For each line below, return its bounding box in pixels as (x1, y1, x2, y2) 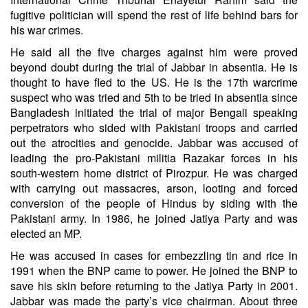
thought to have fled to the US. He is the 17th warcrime (10, 74, 298, 90)
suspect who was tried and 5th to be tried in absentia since (10, 89, 298, 105)
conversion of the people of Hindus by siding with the (10, 195, 298, 211)
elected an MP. (10, 225, 82, 241)
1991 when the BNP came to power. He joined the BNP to (10, 262, 298, 278)
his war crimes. (10, 21, 83, 38)
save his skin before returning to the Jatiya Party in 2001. (10, 277, 298, 294)
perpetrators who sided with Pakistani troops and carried (10, 119, 298, 135)
